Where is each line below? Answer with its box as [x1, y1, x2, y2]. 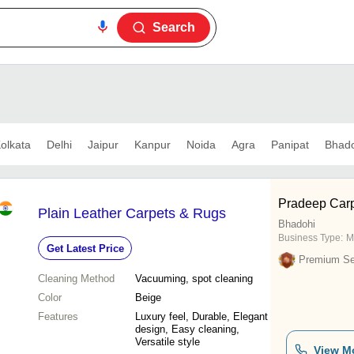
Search [153, 21, 195, 34]
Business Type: [278, 232, 343, 244]
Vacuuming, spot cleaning [135, 273, 253, 285]
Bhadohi [278, 218, 315, 231]
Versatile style [135, 336, 200, 348]
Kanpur [134, 137, 171, 151]
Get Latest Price [46, 242, 124, 254]
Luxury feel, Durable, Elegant [135, 311, 268, 323]
